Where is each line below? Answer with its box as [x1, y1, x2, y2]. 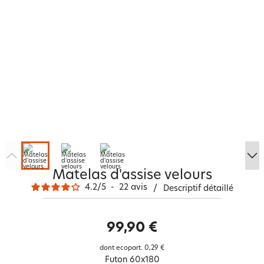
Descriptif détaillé [163, 184, 233, 193]
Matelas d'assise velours [52, 169, 212, 183]
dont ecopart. [100, 245, 143, 252]
